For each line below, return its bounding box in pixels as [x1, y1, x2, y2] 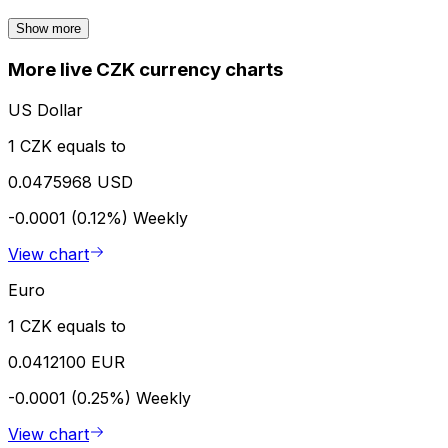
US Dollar [8, 99, 83, 120]
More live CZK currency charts [8, 58, 283, 82]
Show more [16, 21, 81, 37]
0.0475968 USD [8, 171, 133, 192]
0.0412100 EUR [8, 351, 125, 372]
